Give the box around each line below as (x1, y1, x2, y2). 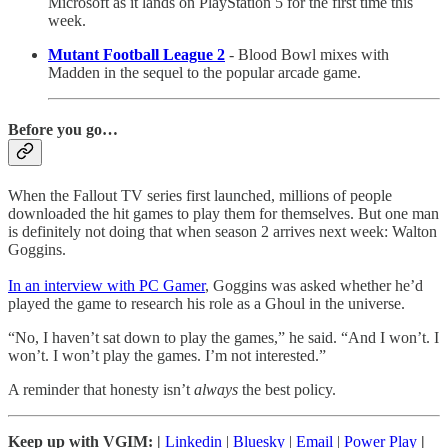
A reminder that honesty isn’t (8, 381, 194, 399)
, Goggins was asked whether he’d (205, 277, 423, 295)
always (194, 381, 242, 399)
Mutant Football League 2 (48, 45, 225, 63)
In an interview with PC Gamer (8, 277, 205, 295)
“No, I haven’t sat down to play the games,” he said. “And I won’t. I (8, 329, 439, 347)
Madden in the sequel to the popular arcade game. (48, 63, 361, 81)
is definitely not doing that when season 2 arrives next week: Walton (8, 223, 437, 241)
